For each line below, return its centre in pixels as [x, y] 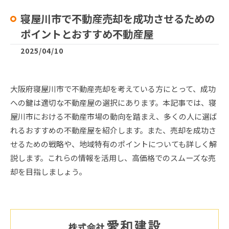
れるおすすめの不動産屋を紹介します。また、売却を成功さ [113, 130]
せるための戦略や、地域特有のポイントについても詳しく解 [113, 144]
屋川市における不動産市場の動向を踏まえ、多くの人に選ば [114, 116]
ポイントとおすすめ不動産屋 [87, 34]
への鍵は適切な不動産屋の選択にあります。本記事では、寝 [113, 102]
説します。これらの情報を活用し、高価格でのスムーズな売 [113, 158]
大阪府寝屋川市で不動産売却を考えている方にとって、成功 [113, 89]
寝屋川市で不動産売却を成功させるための [118, 18]
